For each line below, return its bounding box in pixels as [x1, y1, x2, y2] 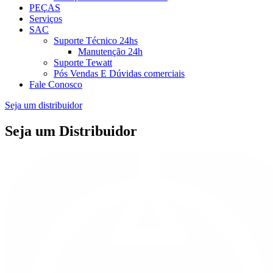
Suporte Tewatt [54, 57, 112, 68]
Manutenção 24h [78, 46, 143, 57]
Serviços [29, 13, 62, 24]
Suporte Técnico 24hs [54, 35, 138, 46]
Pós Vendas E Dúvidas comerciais [54, 68, 185, 79]
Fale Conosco [29, 79, 82, 90]
